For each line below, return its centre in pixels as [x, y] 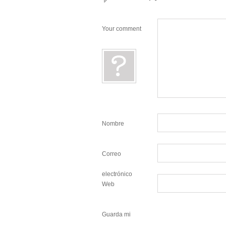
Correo [111, 154]
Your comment [122, 29]
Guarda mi [116, 214]
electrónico [117, 174]
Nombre [113, 124]
